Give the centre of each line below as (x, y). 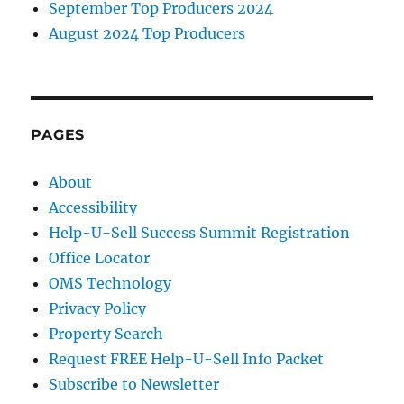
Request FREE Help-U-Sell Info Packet (187, 359)
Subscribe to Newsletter (134, 385)
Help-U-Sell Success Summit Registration (200, 233)
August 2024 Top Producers (147, 34)
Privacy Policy (98, 309)
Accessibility (93, 208)
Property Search (106, 334)
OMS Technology (110, 284)
